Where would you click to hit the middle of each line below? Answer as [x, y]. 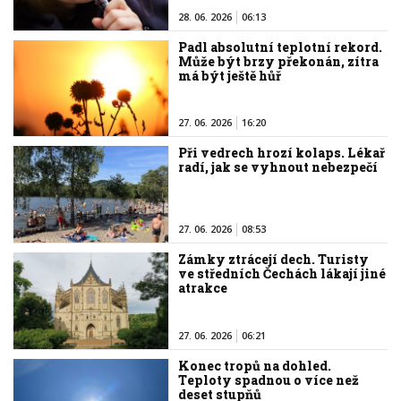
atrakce [203, 288]
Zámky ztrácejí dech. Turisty [274, 260]
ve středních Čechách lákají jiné [282, 274]
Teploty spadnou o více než [269, 380]
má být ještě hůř [230, 75]
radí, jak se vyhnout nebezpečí [278, 167]
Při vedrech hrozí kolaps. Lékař [282, 153]
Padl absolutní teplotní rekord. [281, 47]
